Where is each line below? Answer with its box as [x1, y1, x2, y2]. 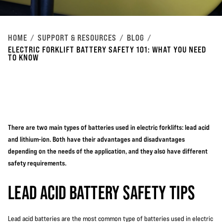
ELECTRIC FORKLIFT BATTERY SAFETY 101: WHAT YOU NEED [8, 45, 206, 55]
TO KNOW [8, 53, 39, 62]
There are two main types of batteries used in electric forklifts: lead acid [8, 123, 210, 131]
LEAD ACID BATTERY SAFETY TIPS [8, 182, 195, 203]
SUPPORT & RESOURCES [38, 33, 116, 43]
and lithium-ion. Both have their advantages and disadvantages [8, 135, 185, 143]
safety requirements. [8, 159, 66, 167]
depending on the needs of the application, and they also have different [8, 147, 208, 155]
